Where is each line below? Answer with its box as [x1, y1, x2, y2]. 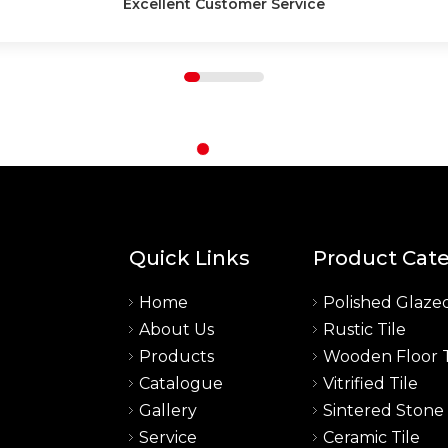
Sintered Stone [322, 401, 444, 420]
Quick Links [128, 246, 250, 270]
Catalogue [138, 374, 223, 393]
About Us [138, 320, 214, 339]
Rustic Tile [322, 320, 406, 339]
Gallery [138, 401, 197, 420]
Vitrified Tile [322, 374, 418, 393]
